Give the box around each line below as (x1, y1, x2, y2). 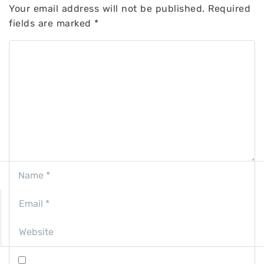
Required (204, 3, 250, 15)
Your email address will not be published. (9, 3, 205, 15)
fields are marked (9, 18, 94, 29)
